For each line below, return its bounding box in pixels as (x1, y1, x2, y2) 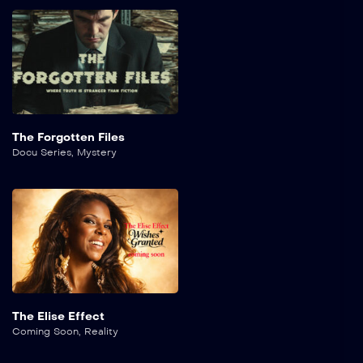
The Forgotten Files (12, 130, 125, 145)
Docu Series (12, 147, 71, 159)
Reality (84, 325, 118, 337)
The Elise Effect (12, 309, 105, 323)
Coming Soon (12, 325, 79, 337)
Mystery (77, 147, 117, 159)
